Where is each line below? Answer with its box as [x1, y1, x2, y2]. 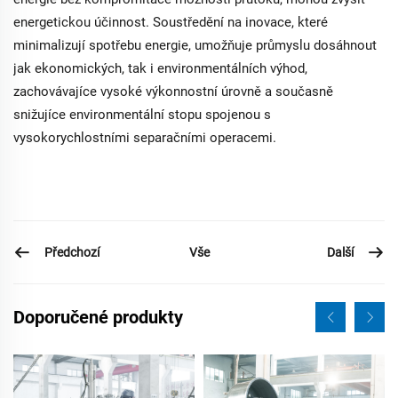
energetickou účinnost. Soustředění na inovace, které [13, 14, 328, 30]
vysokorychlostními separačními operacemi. [13, 130, 276, 146]
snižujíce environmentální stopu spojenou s [13, 107, 271, 123]
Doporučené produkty [13, 306, 183, 328]
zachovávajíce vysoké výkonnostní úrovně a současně [13, 84, 333, 99]
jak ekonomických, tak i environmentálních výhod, [13, 60, 307, 76]
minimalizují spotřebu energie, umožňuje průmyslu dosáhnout [13, 37, 377, 53]
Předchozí [44, 244, 99, 259]
